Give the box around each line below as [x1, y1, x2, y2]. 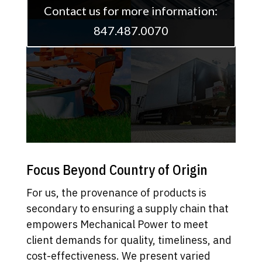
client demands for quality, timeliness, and [26, 233, 232, 247]
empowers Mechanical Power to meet [26, 218, 208, 232]
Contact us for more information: [44, 4, 218, 18]
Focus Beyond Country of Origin [26, 161, 208, 179]
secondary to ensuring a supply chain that [26, 202, 229, 216]
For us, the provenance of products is [26, 186, 206, 200]
